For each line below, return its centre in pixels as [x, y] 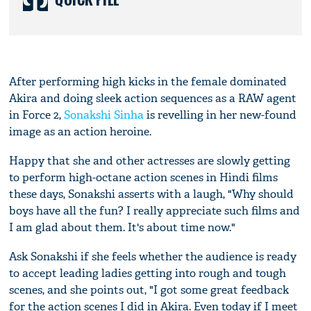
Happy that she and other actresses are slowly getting [150, 160]
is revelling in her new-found [220, 115]
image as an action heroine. [81, 131]
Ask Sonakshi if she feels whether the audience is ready [153, 256]
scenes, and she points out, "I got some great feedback [149, 289]
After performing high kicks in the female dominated [148, 81]
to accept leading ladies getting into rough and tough [148, 273]
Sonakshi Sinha [104, 115]
